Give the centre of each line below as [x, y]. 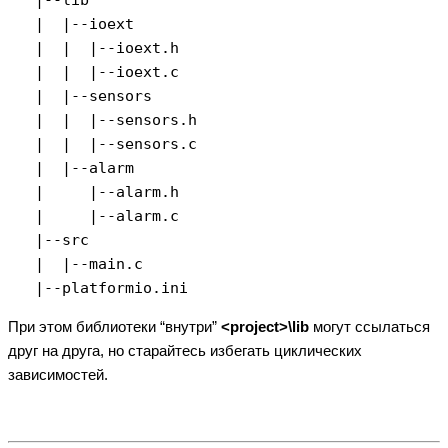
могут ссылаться [369, 326]
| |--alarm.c [93, 215]
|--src [48, 239]
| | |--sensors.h [102, 119]
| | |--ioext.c [93, 71]
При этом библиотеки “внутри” [114, 326]
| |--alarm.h [93, 191]
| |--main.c [75, 263]
